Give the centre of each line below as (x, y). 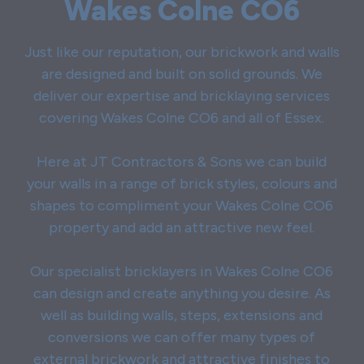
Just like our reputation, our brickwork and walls (182, 52)
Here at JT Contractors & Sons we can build (182, 162)
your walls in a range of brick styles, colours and (182, 184)
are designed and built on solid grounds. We (182, 74)
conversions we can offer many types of (182, 338)
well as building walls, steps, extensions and (182, 316)
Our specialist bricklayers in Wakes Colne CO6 (182, 272)
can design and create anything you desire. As (182, 294)
